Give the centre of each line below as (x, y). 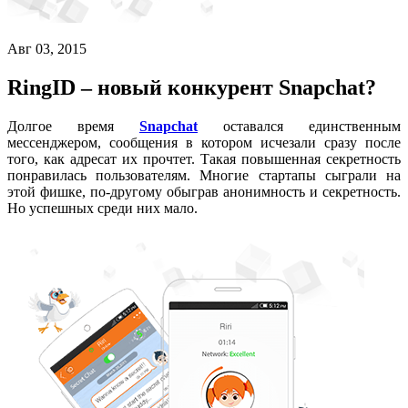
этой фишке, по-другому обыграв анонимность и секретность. (204, 191)
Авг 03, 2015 (47, 48)
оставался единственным (312, 126)
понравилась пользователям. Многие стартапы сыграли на (204, 175)
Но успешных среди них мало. (102, 208)
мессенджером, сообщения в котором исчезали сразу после (204, 142)
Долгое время (73, 126)
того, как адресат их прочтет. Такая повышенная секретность (204, 158)
